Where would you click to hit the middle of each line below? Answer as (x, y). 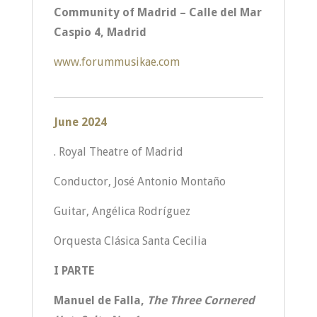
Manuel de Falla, (100, 300)
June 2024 (80, 122)
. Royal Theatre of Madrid (118, 152)
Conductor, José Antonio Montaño (139, 181)
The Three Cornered (201, 300)
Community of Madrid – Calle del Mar (157, 12)
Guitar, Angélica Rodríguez (122, 211)
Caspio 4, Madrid (100, 32)
